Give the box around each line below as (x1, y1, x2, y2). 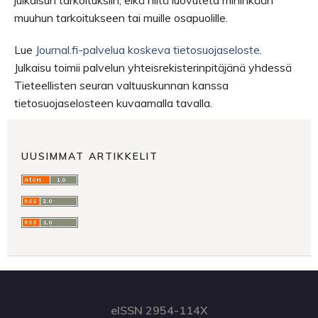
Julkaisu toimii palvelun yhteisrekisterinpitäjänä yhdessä (14, 60, 292, 75)
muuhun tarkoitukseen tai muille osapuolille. (14, 11, 228, 25)
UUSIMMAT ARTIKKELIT (21, 149, 158, 163)
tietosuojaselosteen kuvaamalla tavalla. (14, 96, 212, 110)
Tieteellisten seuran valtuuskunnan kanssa (14, 78, 229, 92)
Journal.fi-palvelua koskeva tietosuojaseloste (35, 43, 260, 57)
